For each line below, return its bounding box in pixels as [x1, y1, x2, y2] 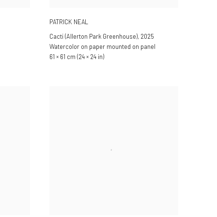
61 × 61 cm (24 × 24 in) [49, 52, 104, 61]
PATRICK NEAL [49, 17, 88, 26]
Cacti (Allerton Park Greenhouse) [49, 32, 138, 40]
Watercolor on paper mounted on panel [49, 42, 155, 50]
